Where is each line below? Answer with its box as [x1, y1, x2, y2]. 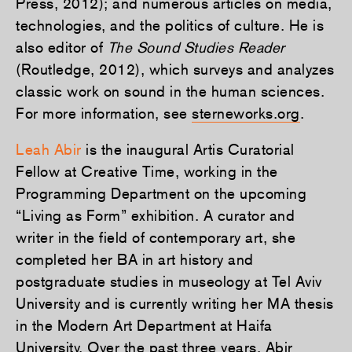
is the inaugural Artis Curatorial [81, 141, 295, 159]
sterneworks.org [192, 104, 300, 122]
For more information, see [16, 104, 192, 122]
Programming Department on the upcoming [16, 185, 306, 203]
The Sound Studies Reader [107, 38, 285, 56]
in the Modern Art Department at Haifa [16, 317, 273, 335]
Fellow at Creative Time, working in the [16, 163, 278, 181]
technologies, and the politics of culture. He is [16, 16, 324, 34]
